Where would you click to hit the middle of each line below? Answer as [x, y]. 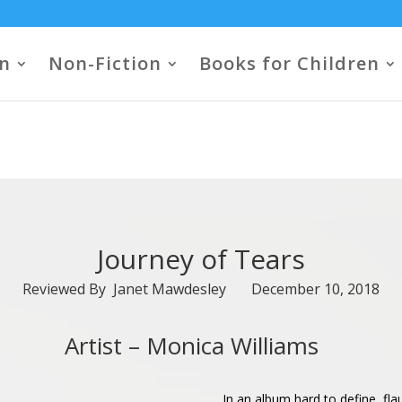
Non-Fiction [105, 63]
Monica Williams [232, 345]
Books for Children [289, 63]
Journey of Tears [201, 259]
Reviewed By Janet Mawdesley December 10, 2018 [201, 289]
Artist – [102, 345]
